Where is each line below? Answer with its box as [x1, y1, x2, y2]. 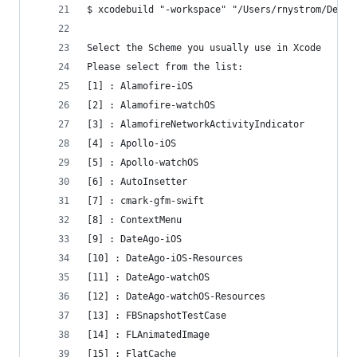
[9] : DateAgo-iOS [87, 233, 182, 245]
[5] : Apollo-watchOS [87, 157, 198, 168]
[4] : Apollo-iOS [87, 138, 176, 149]
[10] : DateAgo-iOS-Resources [87, 253, 243, 264]
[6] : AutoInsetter [87, 176, 187, 187]
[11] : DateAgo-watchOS [87, 272, 210, 283]
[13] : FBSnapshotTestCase [87, 310, 226, 321]
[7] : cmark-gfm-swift [87, 195, 204, 206]
